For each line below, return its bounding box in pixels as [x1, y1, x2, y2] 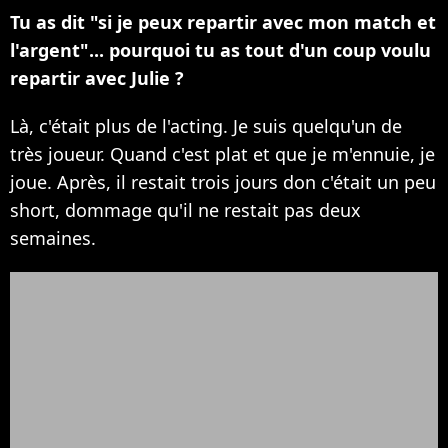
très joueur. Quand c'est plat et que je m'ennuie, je [10, 142, 435, 167]
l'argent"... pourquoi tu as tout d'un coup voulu [10, 38, 431, 63]
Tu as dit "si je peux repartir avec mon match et [10, 10, 436, 35]
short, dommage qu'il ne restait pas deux [10, 198, 361, 223]
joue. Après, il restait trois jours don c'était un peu [10, 170, 436, 195]
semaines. [10, 226, 96, 251]
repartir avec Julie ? [10, 66, 184, 91]
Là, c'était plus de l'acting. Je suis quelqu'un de [10, 114, 402, 139]
